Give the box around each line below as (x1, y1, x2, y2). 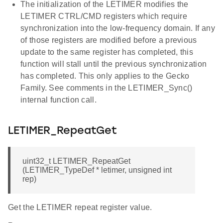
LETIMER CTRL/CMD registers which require (20, 12, 187, 21)
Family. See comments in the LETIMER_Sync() (20, 84, 193, 93)
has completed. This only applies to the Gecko (20, 72, 190, 81)
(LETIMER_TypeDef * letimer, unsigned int (22, 166, 172, 175)
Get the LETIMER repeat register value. (8, 203, 152, 212)
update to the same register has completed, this (20, 48, 194, 57)
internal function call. (20, 96, 97, 105)
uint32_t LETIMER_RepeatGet (22, 157, 130, 166)
